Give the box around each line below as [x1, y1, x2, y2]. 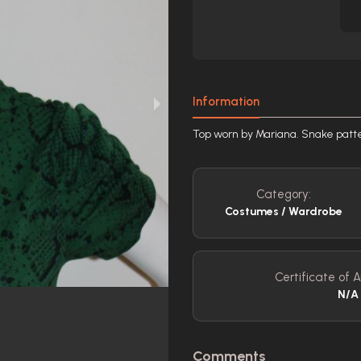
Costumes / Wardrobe [225, 205, 343, 218]
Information [193, 94, 259, 109]
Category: [256, 187, 312, 201]
